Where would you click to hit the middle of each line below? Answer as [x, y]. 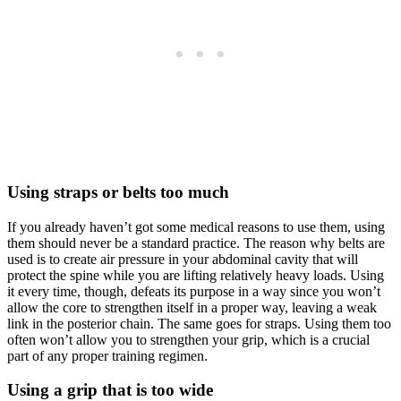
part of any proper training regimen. [107, 355]
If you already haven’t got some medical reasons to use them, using [196, 226]
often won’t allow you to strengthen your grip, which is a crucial [188, 339]
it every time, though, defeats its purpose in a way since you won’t [194, 291]
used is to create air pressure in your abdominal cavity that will [183, 259]
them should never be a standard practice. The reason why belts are [196, 243]
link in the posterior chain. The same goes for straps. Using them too [199, 323]
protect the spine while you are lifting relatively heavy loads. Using [196, 275]
